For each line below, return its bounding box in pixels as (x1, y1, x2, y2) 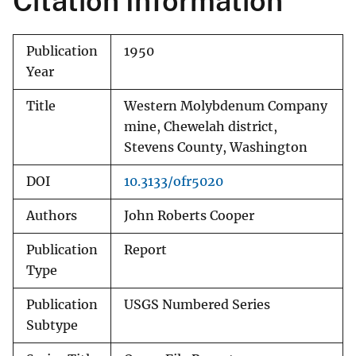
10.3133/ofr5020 (124, 174, 223, 190)
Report (124, 242, 167, 258)
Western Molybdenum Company (124, 99, 327, 114)
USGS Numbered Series (124, 297, 270, 313)
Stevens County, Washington (124, 140, 308, 156)
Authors (26, 208, 77, 224)
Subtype (26, 318, 78, 334)
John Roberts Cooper (124, 208, 254, 224)
